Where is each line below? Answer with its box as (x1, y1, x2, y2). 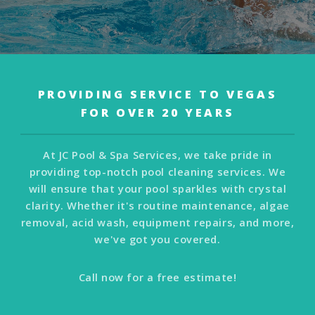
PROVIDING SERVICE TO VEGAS (37, 86, 278, 103)
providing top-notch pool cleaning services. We (29, 165, 286, 179)
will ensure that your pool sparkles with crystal (28, 181, 287, 196)
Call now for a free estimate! (78, 269, 237, 284)
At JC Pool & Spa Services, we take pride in (43, 148, 272, 162)
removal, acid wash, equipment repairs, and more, (20, 215, 295, 230)
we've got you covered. (94, 232, 221, 247)
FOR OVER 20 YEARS (80, 105, 235, 121)
